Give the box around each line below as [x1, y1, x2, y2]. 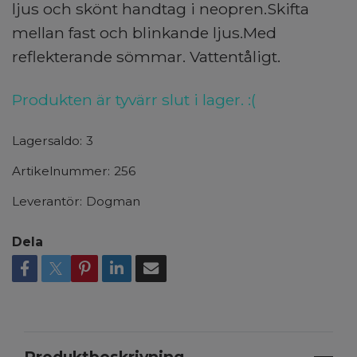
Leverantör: [12, 194, 82, 209]
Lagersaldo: [12, 133, 82, 148]
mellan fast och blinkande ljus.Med [12, 23, 277, 42]
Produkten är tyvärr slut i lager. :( [12, 90, 256, 109]
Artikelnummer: [12, 163, 110, 178]
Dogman [86, 194, 140, 209]
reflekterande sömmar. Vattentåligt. [12, 47, 280, 66]
